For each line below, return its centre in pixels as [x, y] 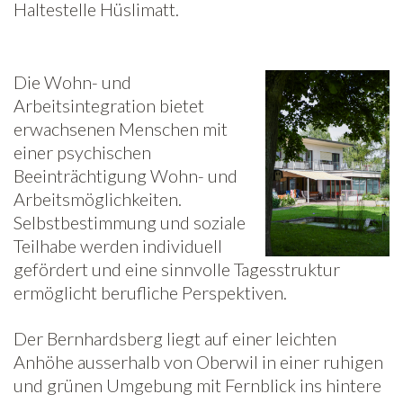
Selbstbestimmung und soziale [130, 222]
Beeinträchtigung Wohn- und [125, 175]
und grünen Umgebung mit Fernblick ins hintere [197, 385]
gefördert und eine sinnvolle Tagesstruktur [177, 269]
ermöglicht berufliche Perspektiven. [150, 292]
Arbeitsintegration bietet [109, 105]
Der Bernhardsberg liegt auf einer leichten [175, 338]
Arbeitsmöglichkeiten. [98, 198]
